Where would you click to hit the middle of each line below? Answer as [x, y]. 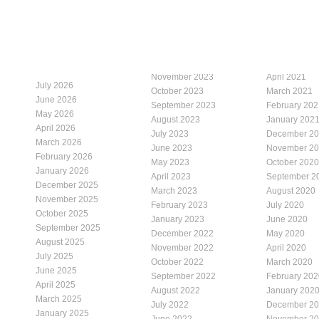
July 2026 [54, 85]
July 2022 [170, 304]
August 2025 [60, 242]
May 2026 [55, 114]
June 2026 [56, 99]
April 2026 [56, 128]
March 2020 [289, 262]
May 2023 [170, 162]
